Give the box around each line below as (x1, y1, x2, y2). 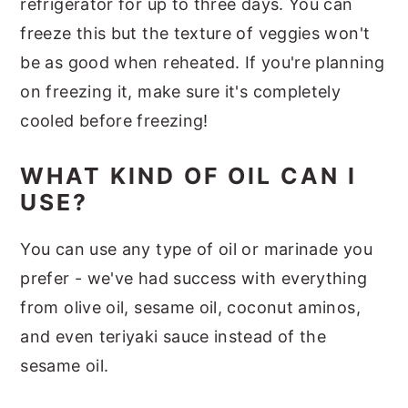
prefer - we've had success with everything (20, 268, 368, 288)
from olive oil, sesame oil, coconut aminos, (20, 297, 361, 317)
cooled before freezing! (20, 110, 214, 130)
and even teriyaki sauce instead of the (20, 326, 327, 346)
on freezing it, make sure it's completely (20, 81, 342, 101)
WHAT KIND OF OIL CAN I (20, 161, 358, 189)
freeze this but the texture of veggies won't (20, 23, 371, 43)
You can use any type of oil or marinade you (20, 239, 372, 259)
